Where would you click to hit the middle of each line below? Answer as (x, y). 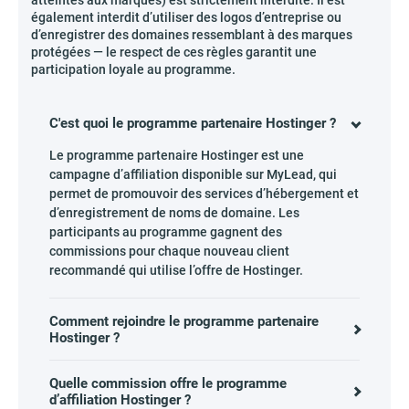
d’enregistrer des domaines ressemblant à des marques (192, 35)
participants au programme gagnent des (166, 232)
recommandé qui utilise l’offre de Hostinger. (176, 270)
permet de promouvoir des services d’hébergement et (204, 194)
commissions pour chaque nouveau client (169, 251)
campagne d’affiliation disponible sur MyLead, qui (193, 174)
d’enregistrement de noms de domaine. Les (174, 213)
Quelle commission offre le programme (168, 383)
